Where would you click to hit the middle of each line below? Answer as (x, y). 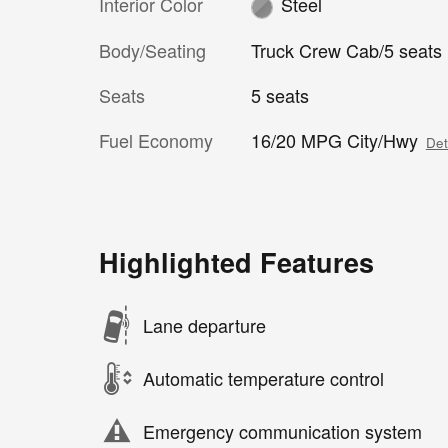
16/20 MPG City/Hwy (334, 139)
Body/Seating (152, 49)
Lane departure (204, 325)
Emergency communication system (282, 431)
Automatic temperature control (263, 378)
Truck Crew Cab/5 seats (346, 49)
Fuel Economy (156, 139)
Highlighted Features (236, 261)
